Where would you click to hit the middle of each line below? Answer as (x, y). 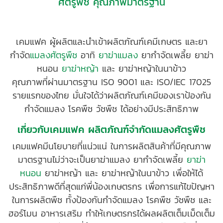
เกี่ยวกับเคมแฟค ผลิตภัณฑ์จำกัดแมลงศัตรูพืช (111, 130)
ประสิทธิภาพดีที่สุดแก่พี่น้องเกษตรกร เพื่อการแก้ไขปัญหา (111, 187)
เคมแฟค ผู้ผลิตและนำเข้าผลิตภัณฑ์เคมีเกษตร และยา (111, 42)
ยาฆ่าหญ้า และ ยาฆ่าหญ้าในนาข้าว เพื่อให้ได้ (122, 173)
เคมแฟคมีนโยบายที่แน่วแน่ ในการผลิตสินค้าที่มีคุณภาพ (111, 146)
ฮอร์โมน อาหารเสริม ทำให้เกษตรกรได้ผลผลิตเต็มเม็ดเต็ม (111, 214)
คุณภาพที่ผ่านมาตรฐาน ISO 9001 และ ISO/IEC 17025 (111, 82)
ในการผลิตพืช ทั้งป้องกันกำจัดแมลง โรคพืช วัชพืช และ (111, 200)
